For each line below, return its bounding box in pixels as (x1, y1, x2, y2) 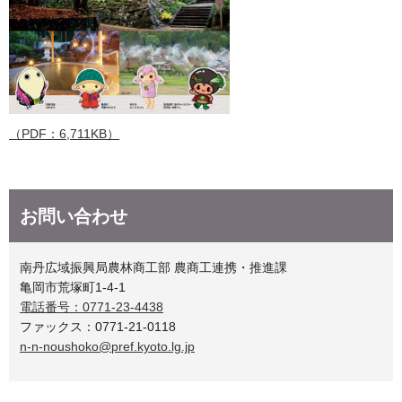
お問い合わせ (20, 206, 127, 227)
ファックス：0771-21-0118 (20, 319, 176, 335)
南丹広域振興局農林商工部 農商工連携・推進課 (20, 260, 287, 275)
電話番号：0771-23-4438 (20, 300, 163, 315)
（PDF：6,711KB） (9, 126, 119, 141)
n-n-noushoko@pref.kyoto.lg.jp (20, 339, 195, 354)
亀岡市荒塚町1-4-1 (20, 280, 126, 295)
